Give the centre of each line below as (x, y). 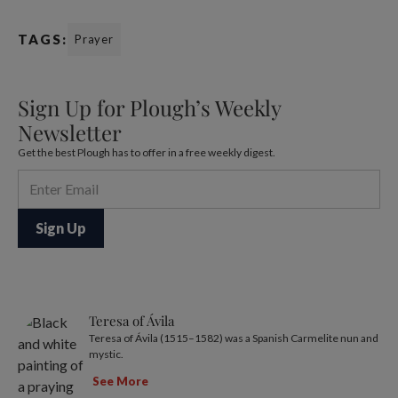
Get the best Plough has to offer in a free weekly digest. (147, 152)
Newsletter (70, 132)
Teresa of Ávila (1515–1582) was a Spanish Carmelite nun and (234, 338)
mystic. (106, 354)
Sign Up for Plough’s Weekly (149, 107)
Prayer (94, 39)
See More (120, 382)
